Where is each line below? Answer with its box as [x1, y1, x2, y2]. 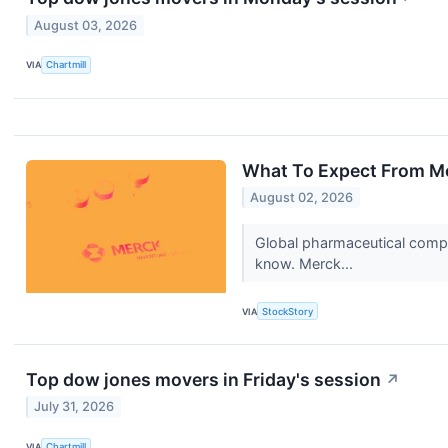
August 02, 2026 [250, 190, 354, 206]
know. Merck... [254, 255, 357, 273]
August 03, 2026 [34, 17, 138, 33]
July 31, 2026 [34, 399, 115, 415]
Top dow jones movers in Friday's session [26, 369, 381, 391]
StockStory [262, 305, 314, 317]
